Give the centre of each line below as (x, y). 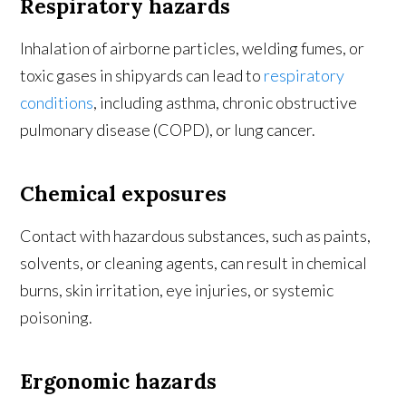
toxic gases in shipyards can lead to (142, 76)
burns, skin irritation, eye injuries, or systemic (177, 290)
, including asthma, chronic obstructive (226, 103)
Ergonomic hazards (119, 382)
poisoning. (57, 318)
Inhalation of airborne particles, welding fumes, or (193, 48)
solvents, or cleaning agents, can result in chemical (194, 263)
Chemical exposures (124, 194)
